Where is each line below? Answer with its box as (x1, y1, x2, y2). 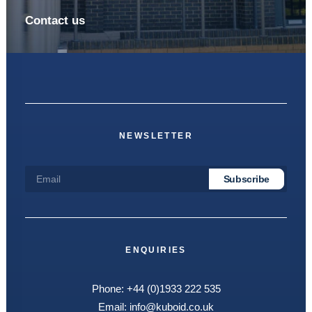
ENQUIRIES (125, 245, 187, 255)
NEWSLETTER (119, 131, 193, 141)
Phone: (91, 283, 127, 295)
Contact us (25, 14, 85, 27)
